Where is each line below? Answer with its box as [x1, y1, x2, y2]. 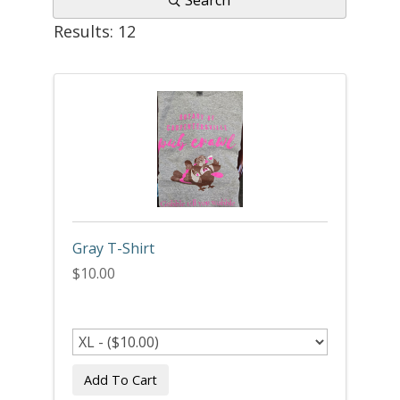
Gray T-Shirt [71, 238, 154, 258]
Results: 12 [53, 21, 136, 42]
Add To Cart [83, 371, 157, 388]
